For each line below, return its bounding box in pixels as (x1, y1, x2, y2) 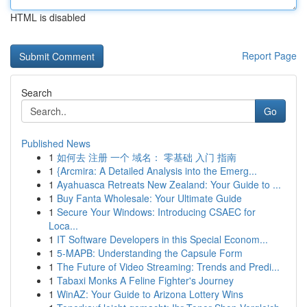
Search (21, 86, 52, 99)
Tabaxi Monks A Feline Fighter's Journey (57, 273, 234, 287)
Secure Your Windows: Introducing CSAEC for (57, 205, 256, 219)
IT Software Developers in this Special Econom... (57, 232, 268, 246)
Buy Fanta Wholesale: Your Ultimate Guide (57, 191, 242, 205)
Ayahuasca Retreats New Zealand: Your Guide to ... (57, 177, 281, 191)
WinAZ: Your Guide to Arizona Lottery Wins (57, 287, 243, 301)
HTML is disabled (10, 10, 86, 24)
